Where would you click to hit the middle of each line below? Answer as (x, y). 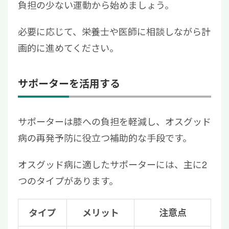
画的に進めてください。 (68, 48)
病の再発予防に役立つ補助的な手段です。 (105, 138)
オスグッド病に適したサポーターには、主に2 (112, 164)
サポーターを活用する (69, 83)
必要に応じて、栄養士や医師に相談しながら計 (114, 31)
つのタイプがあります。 (68, 181)
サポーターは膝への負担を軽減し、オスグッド (114, 121)
